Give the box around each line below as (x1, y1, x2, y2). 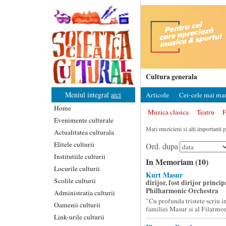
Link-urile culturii (54, 212, 104, 221)
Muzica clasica (147, 107, 189, 117)
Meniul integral (65, 89, 111, 99)
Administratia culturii (54, 188, 115, 197)
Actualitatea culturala (54, 127, 114, 137)
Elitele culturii (54, 139, 94, 149)
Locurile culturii (54, 163, 100, 173)
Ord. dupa (145, 141, 178, 152)
